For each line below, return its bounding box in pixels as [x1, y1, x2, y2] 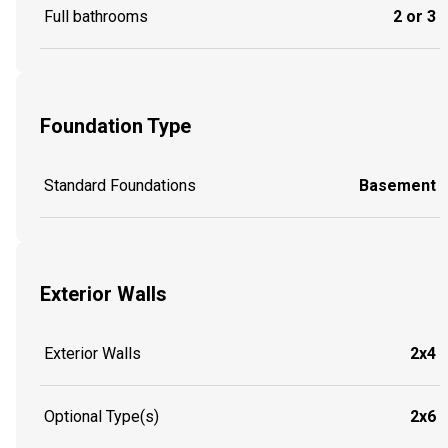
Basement [359, 175, 436, 195]
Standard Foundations [44, 175, 196, 195]
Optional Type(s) [44, 406, 159, 426]
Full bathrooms [44, 7, 148, 27]
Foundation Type [40, 113, 191, 138]
